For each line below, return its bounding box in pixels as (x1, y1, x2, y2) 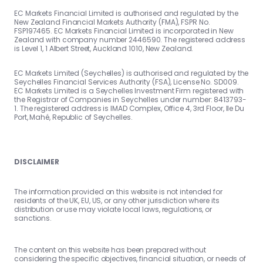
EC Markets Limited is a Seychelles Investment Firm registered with (14, 86, 244, 96)
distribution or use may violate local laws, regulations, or (14, 204, 213, 215)
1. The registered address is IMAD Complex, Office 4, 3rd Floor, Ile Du (14, 103, 244, 114)
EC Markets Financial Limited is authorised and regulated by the (14, 8, 238, 19)
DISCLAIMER (14, 157, 59, 167)
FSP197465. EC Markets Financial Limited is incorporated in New (14, 26, 234, 36)
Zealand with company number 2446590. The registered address (14, 35, 246, 45)
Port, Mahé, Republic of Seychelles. (14, 112, 133, 123)
